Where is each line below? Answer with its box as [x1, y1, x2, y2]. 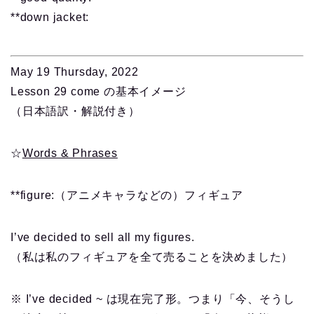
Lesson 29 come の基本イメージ [11, 86, 186, 98]
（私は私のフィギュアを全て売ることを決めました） [11, 251, 294, 264]
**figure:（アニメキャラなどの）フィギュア [11, 189, 243, 202]
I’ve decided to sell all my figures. [11, 231, 195, 244]
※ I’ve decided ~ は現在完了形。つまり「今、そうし [11, 293, 295, 306]
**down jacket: [11, 11, 90, 24]
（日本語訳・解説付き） [11, 105, 140, 118]
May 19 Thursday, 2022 [11, 66, 139, 78]
